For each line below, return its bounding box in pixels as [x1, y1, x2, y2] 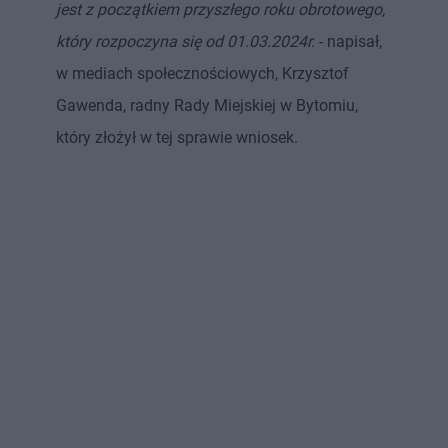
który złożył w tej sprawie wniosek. [56, 127, 302, 147]
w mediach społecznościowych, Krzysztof [56, 63, 349, 83]
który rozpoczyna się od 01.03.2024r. [56, 31, 315, 51]
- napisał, [315, 31, 382, 51]
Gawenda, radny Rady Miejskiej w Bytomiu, [56, 95, 358, 115]
